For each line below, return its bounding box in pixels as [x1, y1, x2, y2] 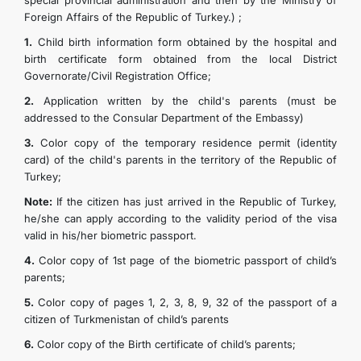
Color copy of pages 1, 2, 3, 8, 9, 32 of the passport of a [34, 296, 337, 309]
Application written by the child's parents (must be [34, 94, 337, 107]
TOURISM [155, 11, 206, 25]
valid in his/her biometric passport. [24, 229, 197, 242]
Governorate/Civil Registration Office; [24, 69, 211, 82]
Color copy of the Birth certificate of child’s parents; [34, 338, 296, 351]
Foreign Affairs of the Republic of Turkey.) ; [24, 10, 242, 23]
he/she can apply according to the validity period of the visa [24, 212, 337, 225]
